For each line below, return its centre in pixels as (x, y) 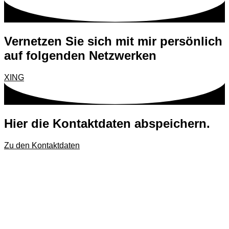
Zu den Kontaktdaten (42, 146)
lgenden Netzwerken (97, 56)
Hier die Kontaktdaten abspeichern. (107, 124)
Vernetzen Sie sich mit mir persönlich (113, 41)
